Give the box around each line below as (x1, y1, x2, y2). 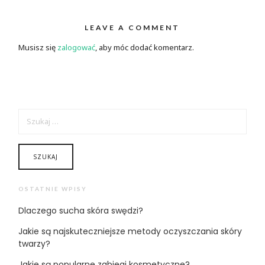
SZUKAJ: (18, 108, 41, 117)
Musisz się (18, 42, 58, 53)
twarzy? (18, 237, 51, 250)
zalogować (57, 42, 96, 53)
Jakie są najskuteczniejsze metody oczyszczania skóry (18, 225, 243, 237)
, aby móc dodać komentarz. (95, 42, 195, 53)
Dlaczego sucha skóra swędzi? (18, 204, 144, 216)
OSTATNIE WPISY (18, 185, 88, 192)
